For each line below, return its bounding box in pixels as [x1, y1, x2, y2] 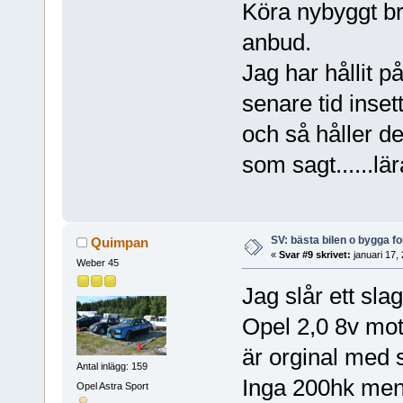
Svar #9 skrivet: [278, 248, 351, 260]
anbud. [241, 28, 311, 56]
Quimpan [91, 234, 149, 250]
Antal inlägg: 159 [76, 361, 148, 372]
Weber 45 [76, 256, 119, 268]
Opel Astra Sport [76, 380, 148, 391]
